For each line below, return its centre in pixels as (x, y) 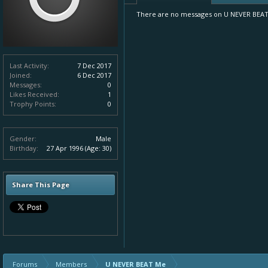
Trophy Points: (33, 104)
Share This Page (41, 185)
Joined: (21, 75)
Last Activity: (29, 66)
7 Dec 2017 (94, 66)
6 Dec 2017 (94, 75)
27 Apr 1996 (65, 148)
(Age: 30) (98, 148)
